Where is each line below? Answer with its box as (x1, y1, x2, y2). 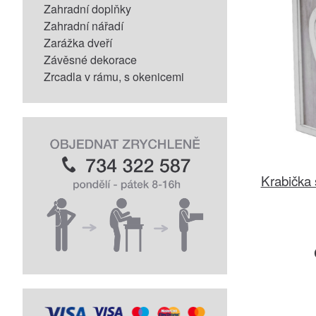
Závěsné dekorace (44, 51, 137, 68)
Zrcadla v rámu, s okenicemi (44, 68, 184, 85)
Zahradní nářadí (44, 18, 123, 34)
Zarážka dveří (44, 35, 112, 51)
